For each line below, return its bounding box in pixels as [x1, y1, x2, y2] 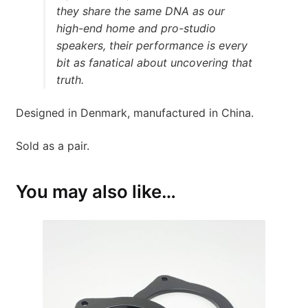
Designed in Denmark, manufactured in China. [15, 106, 254, 120]
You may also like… [15, 181, 176, 203]
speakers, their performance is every [56, 38, 247, 53]
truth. [56, 73, 84, 87]
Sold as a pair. [15, 138, 89, 153]
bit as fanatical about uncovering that [56, 56, 252, 70]
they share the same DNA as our [56, 4, 225, 19]
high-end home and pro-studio [56, 21, 216, 36]
